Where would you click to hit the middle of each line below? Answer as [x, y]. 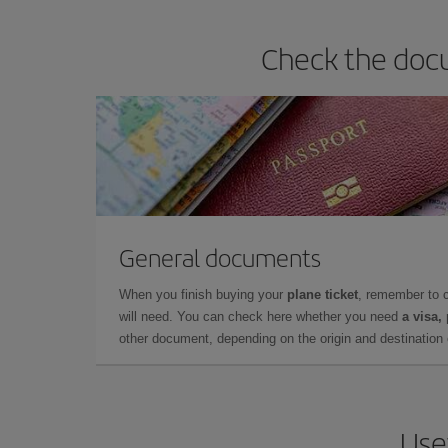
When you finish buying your [203, 294]
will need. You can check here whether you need [260, 316]
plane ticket [322, 294]
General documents [220, 257]
